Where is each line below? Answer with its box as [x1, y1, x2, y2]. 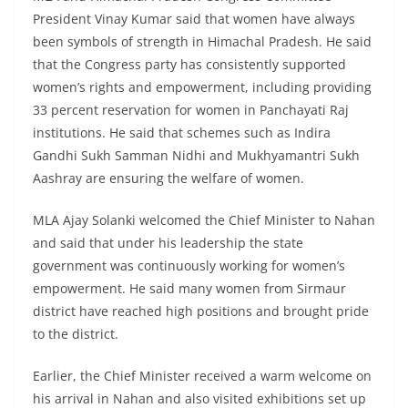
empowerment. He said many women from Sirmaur [33, 280, 346, 298]
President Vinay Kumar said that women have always [33, 10, 355, 28]
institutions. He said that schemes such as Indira [33, 124, 331, 142]
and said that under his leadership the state [33, 234, 303, 252]
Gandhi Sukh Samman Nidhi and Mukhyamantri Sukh [33, 147, 360, 165]
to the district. [33, 325, 118, 343]
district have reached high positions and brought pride [33, 302, 369, 321]
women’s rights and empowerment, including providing [33, 78, 372, 97]
